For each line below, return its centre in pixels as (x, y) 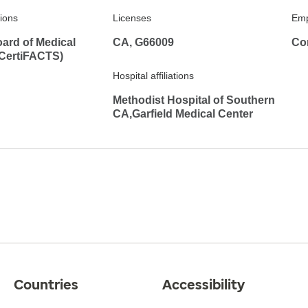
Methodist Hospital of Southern (194, 100)
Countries (46, 285)
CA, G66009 (143, 42)
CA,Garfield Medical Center (183, 114)
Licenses (132, 18)
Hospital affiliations (153, 76)
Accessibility (203, 285)
